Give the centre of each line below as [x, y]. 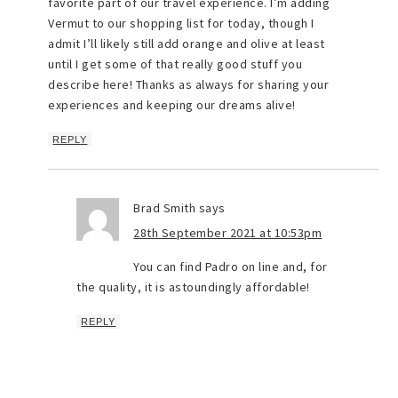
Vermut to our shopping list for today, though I [181, 24]
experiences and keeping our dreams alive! [172, 105]
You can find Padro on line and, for [231, 267]
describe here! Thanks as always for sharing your [189, 85]
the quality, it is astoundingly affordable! [193, 287]
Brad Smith [165, 208]
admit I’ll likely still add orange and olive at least [187, 44]
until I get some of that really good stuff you [175, 64]
